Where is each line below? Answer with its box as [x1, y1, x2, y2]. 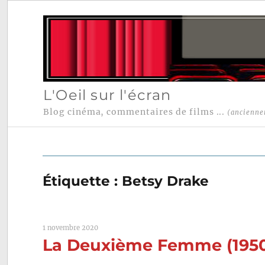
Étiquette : [43, 173, 122, 190]
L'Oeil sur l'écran [43, 86, 172, 104]
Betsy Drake [122, 173, 209, 190]
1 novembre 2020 [43, 224, 99, 232]
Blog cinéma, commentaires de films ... [43, 106, 228, 118]
